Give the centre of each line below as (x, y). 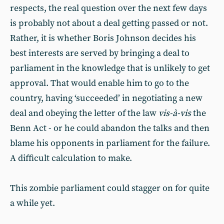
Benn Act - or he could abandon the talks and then (110, 128)
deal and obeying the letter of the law (84, 113)
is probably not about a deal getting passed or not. (109, 23)
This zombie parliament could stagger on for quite (110, 188)
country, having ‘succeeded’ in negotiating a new (106, 98)
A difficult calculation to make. (71, 158)
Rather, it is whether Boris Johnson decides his (103, 38)
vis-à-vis (175, 113)
